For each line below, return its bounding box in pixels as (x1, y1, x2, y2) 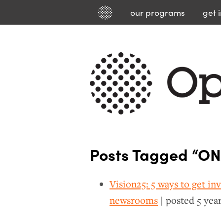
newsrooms (110, 193, 158, 207)
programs (144, 6, 185, 18)
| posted (158, 193, 197, 207)
